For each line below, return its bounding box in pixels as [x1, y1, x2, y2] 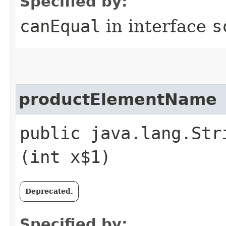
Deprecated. [25, 187, 73, 195]
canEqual [20, 16, 100, 36]
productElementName [19, 90, 217, 108]
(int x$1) [20, 146, 110, 167]
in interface [100, 16, 212, 36]
